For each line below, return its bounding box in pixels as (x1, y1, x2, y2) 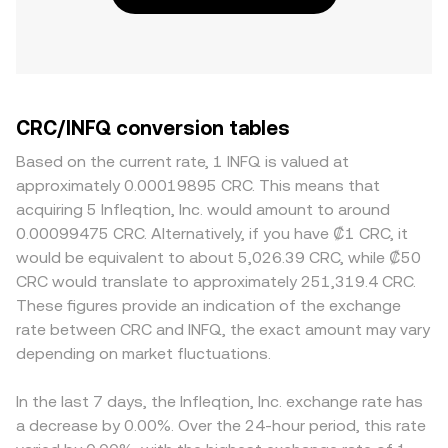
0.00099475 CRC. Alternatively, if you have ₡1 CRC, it (16, 224, 408, 243)
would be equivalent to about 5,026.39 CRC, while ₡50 (16, 248, 421, 267)
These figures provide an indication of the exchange (16, 296, 401, 315)
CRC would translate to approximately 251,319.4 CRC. (16, 272, 416, 291)
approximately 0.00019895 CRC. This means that (16, 176, 380, 195)
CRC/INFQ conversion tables (16, 116, 290, 140)
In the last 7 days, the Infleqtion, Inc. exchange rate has (16, 392, 423, 411)
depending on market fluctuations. (16, 344, 271, 363)
